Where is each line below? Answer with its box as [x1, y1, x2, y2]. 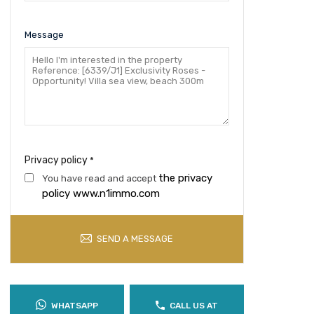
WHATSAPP [50, 301, 98, 310]
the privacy [158, 172, 212, 184]
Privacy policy [24, 154, 90, 166]
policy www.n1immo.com [41, 187, 160, 200]
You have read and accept [41, 173, 158, 184]
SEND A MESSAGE [96, 233, 173, 244]
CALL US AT [169, 301, 218, 310]
